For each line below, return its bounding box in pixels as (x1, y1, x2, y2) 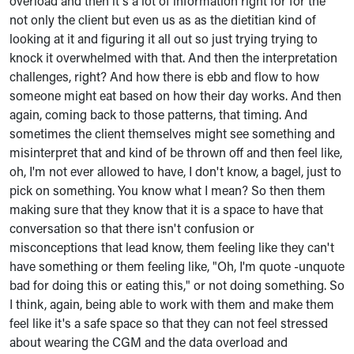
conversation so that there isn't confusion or (9, 220, 254, 236)
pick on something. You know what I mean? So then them (9, 182, 326, 198)
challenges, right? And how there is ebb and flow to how (9, 68, 319, 85)
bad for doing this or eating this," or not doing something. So (9, 277, 345, 293)
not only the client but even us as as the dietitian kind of (9, 11, 316, 28)
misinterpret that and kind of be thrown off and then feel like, (9, 144, 342, 160)
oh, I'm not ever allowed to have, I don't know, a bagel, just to (9, 163, 341, 179)
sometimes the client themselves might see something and (9, 125, 335, 141)
